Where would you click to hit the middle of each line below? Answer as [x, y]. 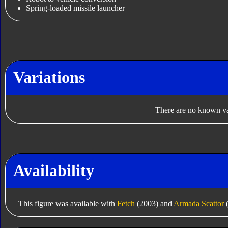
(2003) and [154, 203]
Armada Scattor [198, 203]
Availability [53, 170]
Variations [49, 77]
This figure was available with [67, 203]
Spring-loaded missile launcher [75, 8]
